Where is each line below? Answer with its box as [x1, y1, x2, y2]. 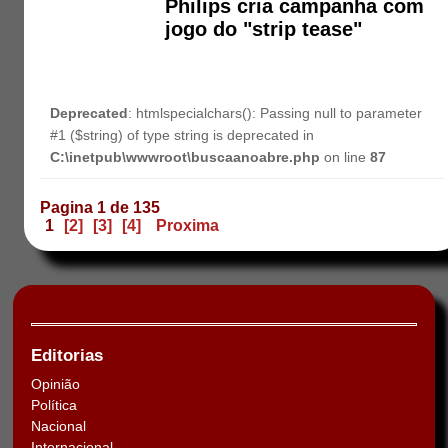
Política [31, 397, 77, 413]
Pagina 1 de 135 [40, 198, 161, 216]
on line [320, 148, 371, 165]
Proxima [156, 216, 220, 234]
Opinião [31, 376, 80, 392]
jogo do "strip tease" [165, 18, 363, 41]
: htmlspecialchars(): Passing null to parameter [128, 104, 423, 121]
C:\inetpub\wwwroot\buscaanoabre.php [50, 148, 321, 165]
